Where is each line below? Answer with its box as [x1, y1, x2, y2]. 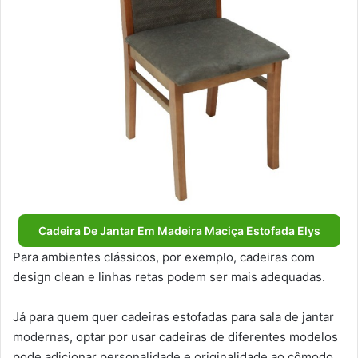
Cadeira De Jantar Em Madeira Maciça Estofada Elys [38, 224, 320, 238]
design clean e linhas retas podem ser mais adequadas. [13, 269, 328, 285]
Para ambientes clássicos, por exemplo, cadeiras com [13, 249, 315, 265]
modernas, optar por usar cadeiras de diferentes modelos [13, 329, 338, 345]
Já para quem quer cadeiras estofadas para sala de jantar [13, 309, 334, 325]
